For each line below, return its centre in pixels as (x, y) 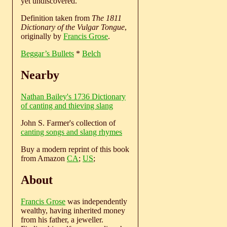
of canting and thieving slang (67, 105)
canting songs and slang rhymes (71, 132)
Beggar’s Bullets (47, 54)
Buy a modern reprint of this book (75, 149)
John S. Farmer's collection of (68, 123)
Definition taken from (56, 18)
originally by (42, 36)
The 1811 (107, 18)
